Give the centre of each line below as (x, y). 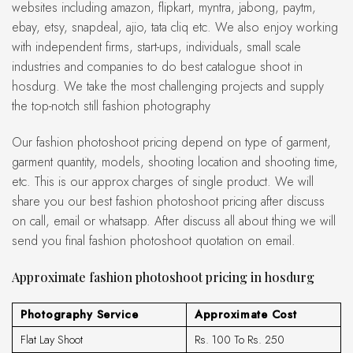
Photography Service (80, 314)
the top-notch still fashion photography (115, 106)
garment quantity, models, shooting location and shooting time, (175, 162)
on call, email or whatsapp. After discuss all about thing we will (174, 221)
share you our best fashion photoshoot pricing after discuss (168, 201)
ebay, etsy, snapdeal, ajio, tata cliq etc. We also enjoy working (175, 28)
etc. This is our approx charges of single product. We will (163, 181)
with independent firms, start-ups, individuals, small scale (156, 47)
